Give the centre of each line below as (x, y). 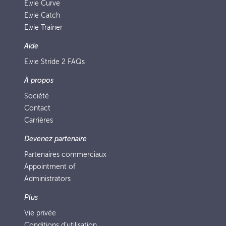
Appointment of (50, 167)
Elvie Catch (42, 15)
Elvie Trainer (43, 27)
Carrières (39, 120)
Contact (37, 108)
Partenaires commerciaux (65, 155)
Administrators (47, 179)
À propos (39, 80)
